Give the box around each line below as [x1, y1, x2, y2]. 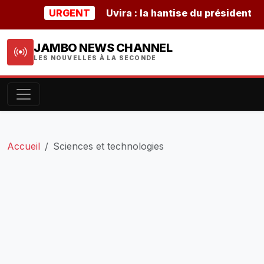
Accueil [7, 140, 40, 152]
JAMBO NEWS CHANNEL [34, 41, 172, 55]
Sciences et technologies [53, 140, 164, 152]
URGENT [27, 7, 68, 19]
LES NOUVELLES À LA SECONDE [34, 54, 157, 62]
